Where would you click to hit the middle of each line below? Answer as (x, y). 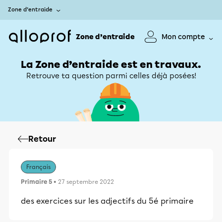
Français (38, 167)
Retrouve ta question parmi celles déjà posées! (111, 76)
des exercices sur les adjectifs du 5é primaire (107, 201)
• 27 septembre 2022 (83, 182)
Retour (42, 139)
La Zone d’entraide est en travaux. (111, 64)
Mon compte (183, 37)
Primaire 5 (36, 182)
